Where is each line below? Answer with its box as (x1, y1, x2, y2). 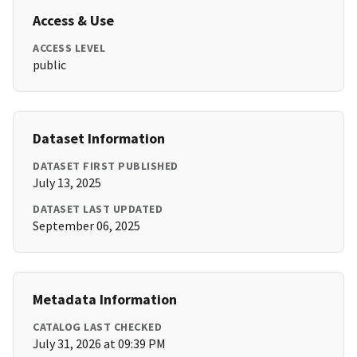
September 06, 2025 (33, 218, 140, 234)
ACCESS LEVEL (33, 41, 105, 56)
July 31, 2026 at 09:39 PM (33, 335, 166, 352)
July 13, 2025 (33, 175, 101, 191)
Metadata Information (33, 290, 177, 309)
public (33, 57, 66, 73)
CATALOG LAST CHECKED (33, 320, 162, 335)
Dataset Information (33, 129, 165, 148)
